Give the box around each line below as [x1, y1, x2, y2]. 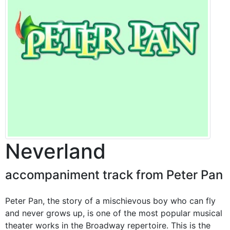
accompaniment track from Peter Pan [5, 167, 223, 182]
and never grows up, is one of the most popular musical [5, 207, 222, 218]
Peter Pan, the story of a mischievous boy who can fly [5, 195, 216, 206]
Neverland [5, 138, 106, 164]
